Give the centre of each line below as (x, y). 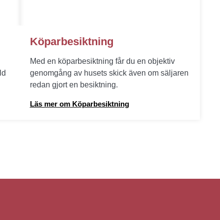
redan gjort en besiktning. (74, 85)
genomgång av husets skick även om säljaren (109, 73)
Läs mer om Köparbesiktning (79, 104)
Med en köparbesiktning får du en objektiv (102, 61)
